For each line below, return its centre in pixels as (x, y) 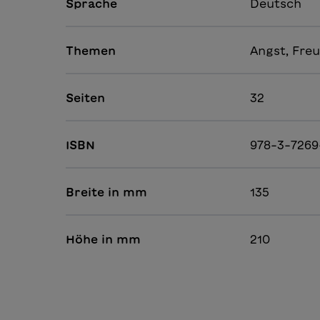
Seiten (85, 98)
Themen (91, 51)
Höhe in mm (103, 240)
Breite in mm (106, 192)
